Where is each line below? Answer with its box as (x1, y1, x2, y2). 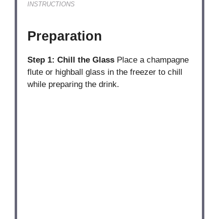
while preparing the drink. (27, 79, 120, 89)
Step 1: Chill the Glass (27, 55, 115, 65)
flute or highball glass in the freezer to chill (27, 67, 183, 77)
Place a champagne (114, 55, 189, 65)
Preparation (27, 28, 103, 44)
